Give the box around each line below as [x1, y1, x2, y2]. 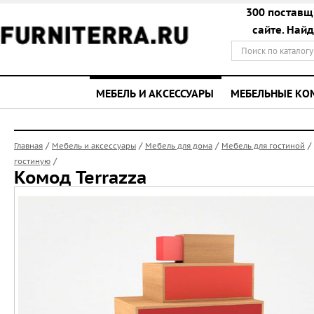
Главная [14, 141, 43, 151]
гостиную [14, 156, 50, 166]
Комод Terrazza [14, 166, 146, 189]
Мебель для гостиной [221, 141, 305, 151]
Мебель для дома [145, 141, 212, 151]
